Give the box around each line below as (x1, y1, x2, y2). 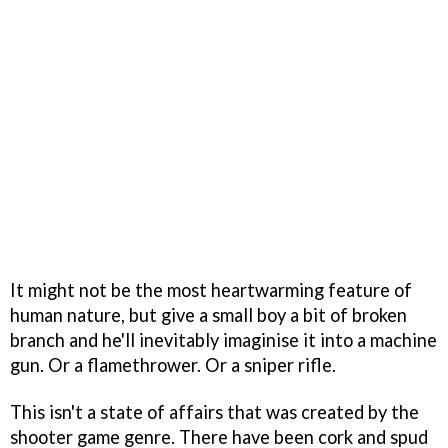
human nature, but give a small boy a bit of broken (10, 303, 407, 326)
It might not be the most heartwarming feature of (10, 278, 412, 301)
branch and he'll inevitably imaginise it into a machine (10, 328, 437, 351)
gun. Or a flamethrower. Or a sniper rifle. (10, 353, 336, 376)
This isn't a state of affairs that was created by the (10, 400, 419, 423)
